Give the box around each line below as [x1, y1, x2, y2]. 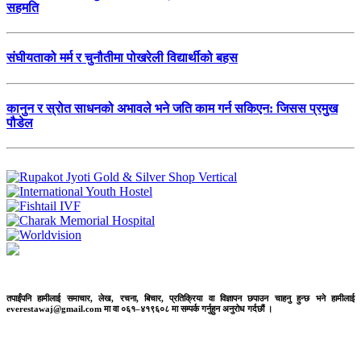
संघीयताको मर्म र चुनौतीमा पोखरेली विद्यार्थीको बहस [6, 51, 238, 65]
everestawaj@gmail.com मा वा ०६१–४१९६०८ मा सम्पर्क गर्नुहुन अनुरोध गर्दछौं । [6, 304, 272, 314]
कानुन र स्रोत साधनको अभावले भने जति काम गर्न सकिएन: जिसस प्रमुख [6, 101, 338, 115]
